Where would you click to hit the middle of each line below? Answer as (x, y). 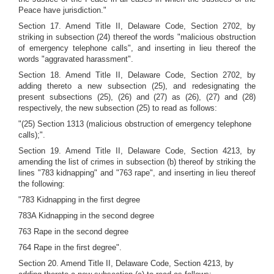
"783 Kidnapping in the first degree (79, 200)
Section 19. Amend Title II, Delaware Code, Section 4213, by (137, 151)
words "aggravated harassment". (76, 59)
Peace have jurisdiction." (62, 10)
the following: (42, 184)
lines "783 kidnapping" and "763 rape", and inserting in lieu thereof (137, 173)
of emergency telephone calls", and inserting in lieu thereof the (137, 48)
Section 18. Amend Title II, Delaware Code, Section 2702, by (137, 75)
